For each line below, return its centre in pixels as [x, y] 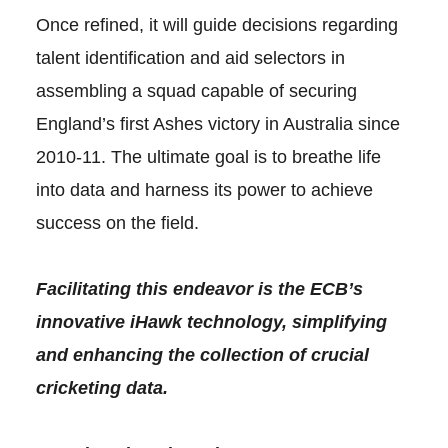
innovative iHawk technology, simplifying [211, 322]
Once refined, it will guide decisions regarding [216, 25]
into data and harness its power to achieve [204, 190]
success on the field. [117, 223]
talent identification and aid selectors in [190, 58]
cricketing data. [104, 388]
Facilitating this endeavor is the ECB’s [199, 289]
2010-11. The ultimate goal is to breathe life [208, 157]
